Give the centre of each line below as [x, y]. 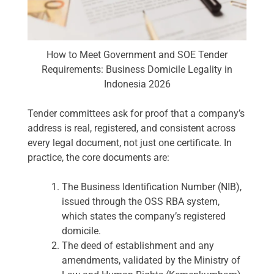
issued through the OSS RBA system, [141, 202]
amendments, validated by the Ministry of [151, 261]
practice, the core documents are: [98, 158]
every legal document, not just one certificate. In [130, 143]
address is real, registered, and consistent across [131, 128]
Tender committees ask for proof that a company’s [136, 114]
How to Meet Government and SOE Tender [137, 55]
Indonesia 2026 [137, 84]
